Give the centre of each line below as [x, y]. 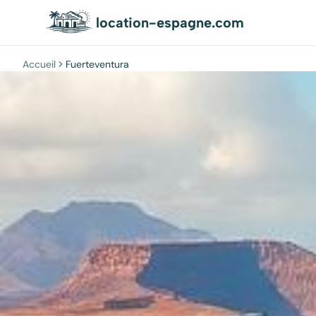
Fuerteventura [97, 64]
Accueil [39, 64]
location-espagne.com [170, 23]
